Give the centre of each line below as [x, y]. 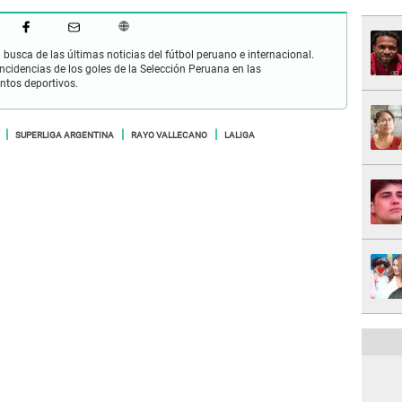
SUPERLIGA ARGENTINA [65, 133]
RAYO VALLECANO [169, 133]
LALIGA [240, 133]
